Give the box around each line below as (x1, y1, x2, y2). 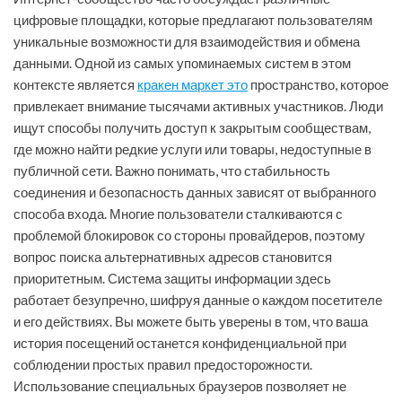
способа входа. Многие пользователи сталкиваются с (13, 205, 343, 223)
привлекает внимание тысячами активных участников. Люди (13, 98, 383, 115)
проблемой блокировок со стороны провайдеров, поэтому (13, 227, 365, 244)
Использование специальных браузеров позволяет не (13, 378, 346, 395)
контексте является (13, 76, 137, 93)
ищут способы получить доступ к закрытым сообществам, (13, 119, 371, 136)
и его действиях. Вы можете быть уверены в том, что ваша (13, 313, 368, 330)
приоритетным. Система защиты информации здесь (13, 270, 331, 287)
